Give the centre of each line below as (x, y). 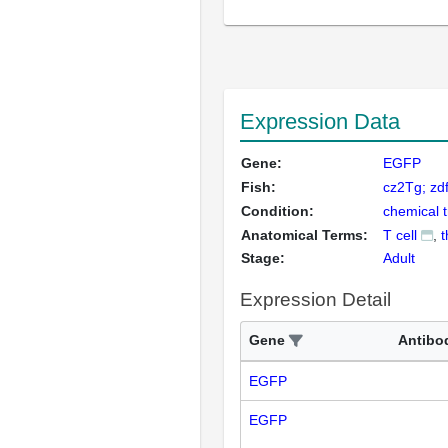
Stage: (263, 258)
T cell (400, 235)
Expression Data (320, 121)
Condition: (277, 211)
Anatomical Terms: (304, 235)
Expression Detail (315, 299)
